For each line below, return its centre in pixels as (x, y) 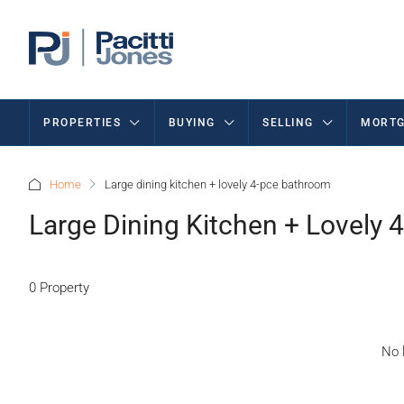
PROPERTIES (82, 123)
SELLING (288, 123)
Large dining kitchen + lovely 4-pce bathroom (218, 184)
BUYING (192, 123)
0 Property (59, 287)
